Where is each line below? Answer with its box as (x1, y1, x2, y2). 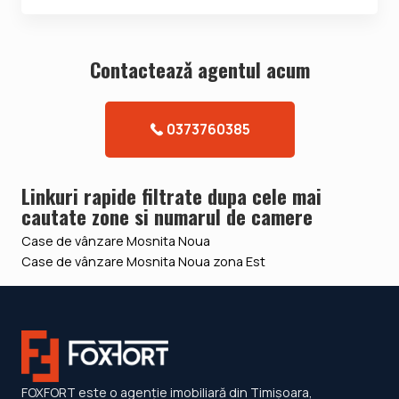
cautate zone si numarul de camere (21, 200, 313, 231)
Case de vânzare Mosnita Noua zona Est (21, 252, 265, 270)
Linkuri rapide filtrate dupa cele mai (21, 180, 322, 210)
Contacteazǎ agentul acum (89, 53, 310, 84)
